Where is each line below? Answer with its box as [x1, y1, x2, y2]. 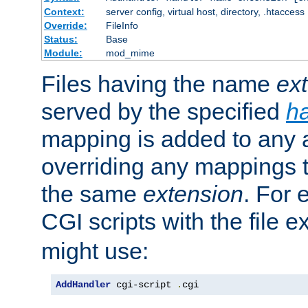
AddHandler [56, 279, 111, 291]
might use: [41, 238, 148, 265]
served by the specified [41, 98, 286, 125]
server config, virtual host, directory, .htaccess [105, 6, 305, 18]
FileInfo [105, 20, 138, 32]
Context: [43, 6, 85, 18]
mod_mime [105, 47, 155, 59]
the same [41, 181, 143, 208]
